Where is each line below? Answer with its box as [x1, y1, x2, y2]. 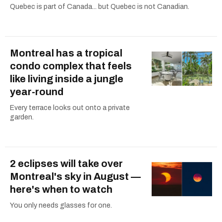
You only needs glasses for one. [10, 202, 112, 210]
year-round [10, 86, 63, 98]
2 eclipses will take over [10, 158, 123, 169]
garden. [10, 113, 34, 121]
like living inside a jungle [10, 73, 123, 85]
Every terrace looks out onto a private [10, 104, 130, 112]
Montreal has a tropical [10, 48, 122, 59]
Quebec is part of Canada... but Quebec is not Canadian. [10, 3, 189, 11]
